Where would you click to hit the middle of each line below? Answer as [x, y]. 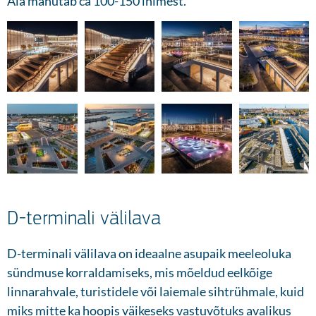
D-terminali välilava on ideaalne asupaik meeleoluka [149, 254]
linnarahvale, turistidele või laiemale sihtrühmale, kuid [156, 292]
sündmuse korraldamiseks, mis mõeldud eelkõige [140, 273]
